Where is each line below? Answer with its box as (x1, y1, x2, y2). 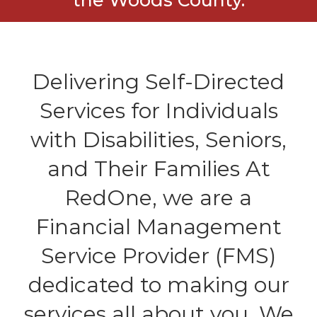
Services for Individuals (39, 97, 278, 124)
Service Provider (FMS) (41, 242, 276, 269)
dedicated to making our (28, 271, 289, 298)
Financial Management (35, 213, 282, 240)
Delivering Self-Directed (33, 68, 284, 95)
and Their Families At (47, 155, 270, 182)
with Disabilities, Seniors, (30, 126, 287, 153)
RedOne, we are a (65, 184, 252, 211)
